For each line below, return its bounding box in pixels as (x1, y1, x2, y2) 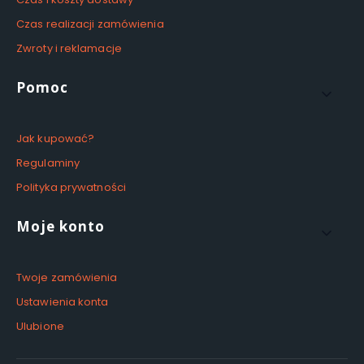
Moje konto (16, 217, 105, 236)
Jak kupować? (16, 131, 95, 147)
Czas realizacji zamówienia (16, 16, 164, 32)
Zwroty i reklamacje (16, 41, 122, 57)
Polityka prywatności (16, 180, 126, 196)
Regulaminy (16, 155, 80, 171)
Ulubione (16, 318, 64, 335)
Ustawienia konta (16, 294, 109, 310)
